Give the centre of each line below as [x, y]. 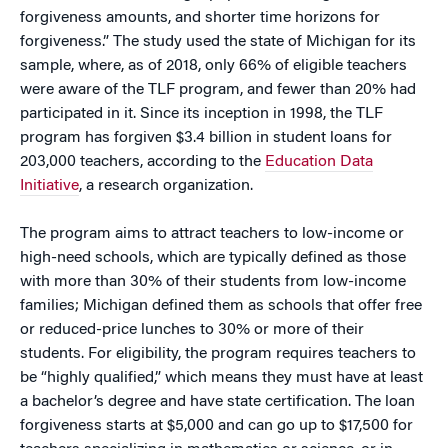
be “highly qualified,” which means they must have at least [221, 378]
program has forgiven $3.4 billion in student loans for [206, 138]
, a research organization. [166, 186]
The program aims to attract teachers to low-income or [212, 234]
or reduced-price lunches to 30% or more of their [192, 330]
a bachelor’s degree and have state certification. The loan [217, 402]
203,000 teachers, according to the [142, 162]
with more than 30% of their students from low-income [213, 282]
